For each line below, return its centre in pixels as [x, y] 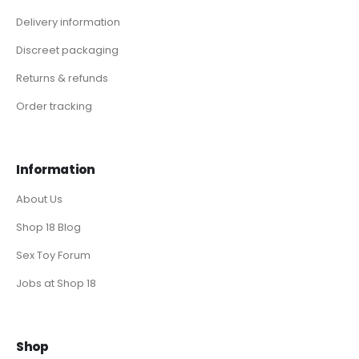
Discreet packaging [67, 50]
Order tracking [54, 107]
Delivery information [68, 22]
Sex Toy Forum [53, 256]
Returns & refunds [62, 79]
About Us [39, 200]
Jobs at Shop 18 [56, 284]
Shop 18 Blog [48, 228]
